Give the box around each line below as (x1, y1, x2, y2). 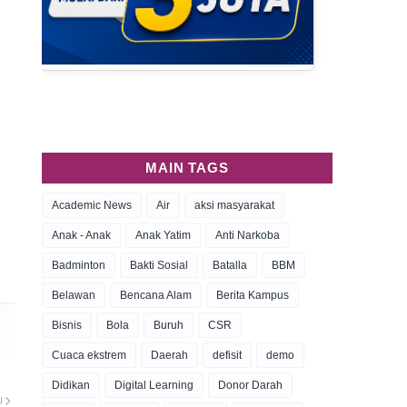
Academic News (52, 199, 132, 212)
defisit (213, 349, 242, 362)
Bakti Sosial (130, 259, 188, 272)
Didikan (52, 379, 90, 392)
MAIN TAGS (145, 160, 229, 175)
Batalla (213, 259, 247, 272)
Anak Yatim (135, 229, 191, 242)
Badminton (52, 259, 105, 272)
